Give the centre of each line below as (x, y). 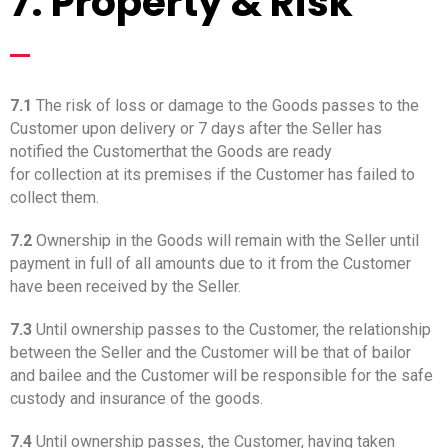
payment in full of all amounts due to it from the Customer (210, 263)
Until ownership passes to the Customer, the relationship (231, 329)
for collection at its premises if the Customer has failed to (212, 174)
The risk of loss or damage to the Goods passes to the (225, 105)
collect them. (54, 197)
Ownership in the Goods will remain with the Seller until (225, 240)
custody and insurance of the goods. (136, 398)
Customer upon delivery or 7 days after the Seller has (196, 128)
